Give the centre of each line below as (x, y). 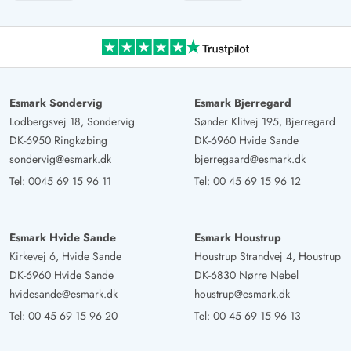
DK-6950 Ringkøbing (58, 141)
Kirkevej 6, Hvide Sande (65, 257)
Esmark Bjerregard (243, 103)
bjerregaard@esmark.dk (250, 159)
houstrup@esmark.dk (242, 294)
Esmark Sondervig (56, 103)
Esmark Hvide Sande (63, 238)
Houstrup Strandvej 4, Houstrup (268, 257)
